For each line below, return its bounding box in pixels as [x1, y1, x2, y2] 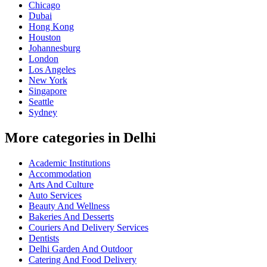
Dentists [29, 233, 59, 244]
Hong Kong [29, 21, 74, 32]
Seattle [29, 97, 54, 107]
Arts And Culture [29, 179, 94, 190]
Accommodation [29, 169, 91, 179]
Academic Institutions [29, 158, 110, 169]
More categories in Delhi [5, 130, 156, 146]
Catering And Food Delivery [29, 254, 136, 265]
